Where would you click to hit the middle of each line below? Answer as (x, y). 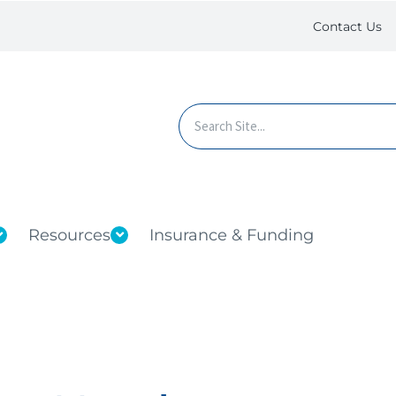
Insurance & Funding (232, 235)
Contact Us (347, 26)
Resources (69, 235)
